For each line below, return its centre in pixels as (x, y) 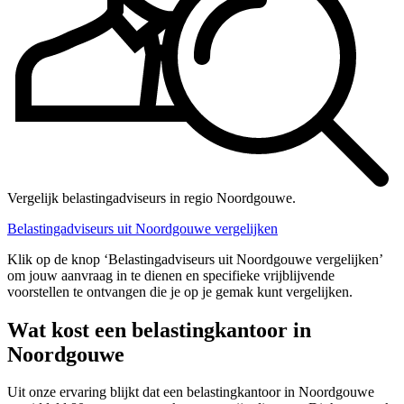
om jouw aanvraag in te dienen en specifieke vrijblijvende (171, 275)
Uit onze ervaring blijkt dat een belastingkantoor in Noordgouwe (191, 392)
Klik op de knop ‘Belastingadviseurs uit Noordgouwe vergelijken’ (195, 259)
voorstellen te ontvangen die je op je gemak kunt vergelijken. (180, 291)
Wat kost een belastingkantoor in (159, 330)
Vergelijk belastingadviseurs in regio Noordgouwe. (151, 197)
